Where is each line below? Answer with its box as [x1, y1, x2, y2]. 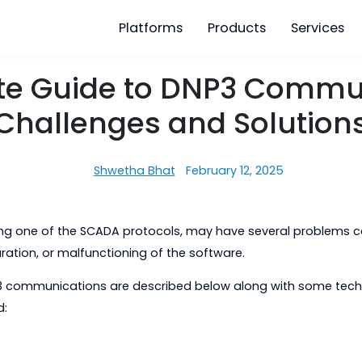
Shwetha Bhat [144, 180, 235, 199]
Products [270, 20, 335, 41]
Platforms [171, 20, 243, 41]
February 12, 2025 [246, 180, 356, 199]
